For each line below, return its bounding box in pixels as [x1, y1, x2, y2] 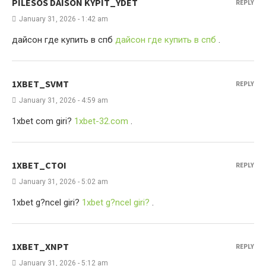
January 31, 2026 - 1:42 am [19, 15, 108, 23]
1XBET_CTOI [12, 159, 66, 171]
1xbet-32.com [74, 116, 128, 126]
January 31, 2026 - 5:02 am [19, 178, 108, 186]
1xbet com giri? [12, 116, 74, 126]
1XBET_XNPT [12, 240, 69, 252]
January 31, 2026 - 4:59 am [19, 96, 108, 104]
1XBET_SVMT [12, 78, 69, 90]
